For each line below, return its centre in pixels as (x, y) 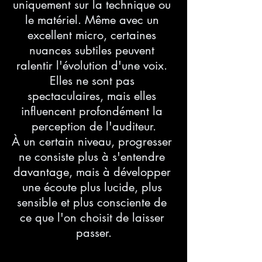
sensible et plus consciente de (94, 202)
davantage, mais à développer (94, 172)
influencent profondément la (94, 111)
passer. (94, 232)
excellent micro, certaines (94, 35)
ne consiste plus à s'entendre (94, 156)
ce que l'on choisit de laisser (94, 217)
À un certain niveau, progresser (94, 141)
